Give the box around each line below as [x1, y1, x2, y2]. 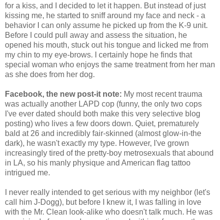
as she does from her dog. [5, 70, 95, 79]
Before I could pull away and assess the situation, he [5, 30, 187, 39]
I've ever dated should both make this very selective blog [5, 109, 200, 118]
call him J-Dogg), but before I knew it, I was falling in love [5, 197, 201, 206]
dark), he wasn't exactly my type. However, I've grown [5, 138, 189, 147]
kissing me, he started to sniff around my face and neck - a [5, 11, 205, 20]
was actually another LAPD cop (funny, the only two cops [5, 99, 202, 108]
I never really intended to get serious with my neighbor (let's [5, 188, 210, 196]
